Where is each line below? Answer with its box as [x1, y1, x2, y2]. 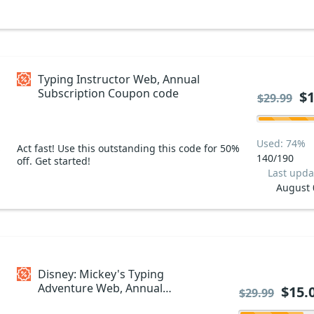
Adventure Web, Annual [38, 280, 163, 296]
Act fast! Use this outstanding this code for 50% [17, 141, 240, 155]
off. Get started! [17, 153, 90, 168]
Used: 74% [257, 136, 306, 150]
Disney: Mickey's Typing [38, 266, 164, 282]
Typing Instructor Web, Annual [38, 71, 200, 87]
